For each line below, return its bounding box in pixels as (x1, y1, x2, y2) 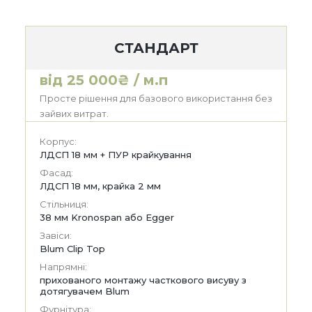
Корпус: (40, 136, 77, 148)
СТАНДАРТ (114, 40, 198, 57)
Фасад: (40, 167, 73, 179)
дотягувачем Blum (40, 286, 130, 297)
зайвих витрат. (40, 108, 109, 120)
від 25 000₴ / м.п (40, 72, 169, 89)
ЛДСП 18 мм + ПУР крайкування (40, 149, 192, 161)
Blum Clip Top (40, 243, 105, 255)
